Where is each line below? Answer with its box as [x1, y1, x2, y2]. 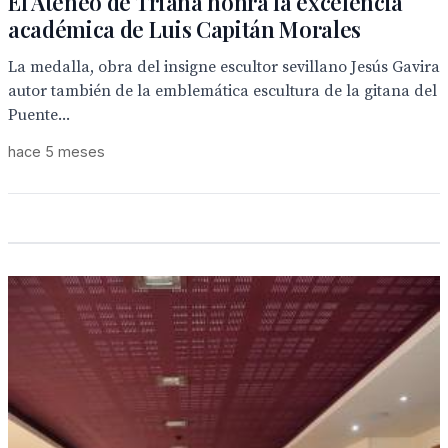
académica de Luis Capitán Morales [8, 14, 362, 44]
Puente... [8, 105, 70, 125]
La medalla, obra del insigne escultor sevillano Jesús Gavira [8, 57, 440, 77]
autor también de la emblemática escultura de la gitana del [8, 81, 437, 101]
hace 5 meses [8, 143, 105, 160]
